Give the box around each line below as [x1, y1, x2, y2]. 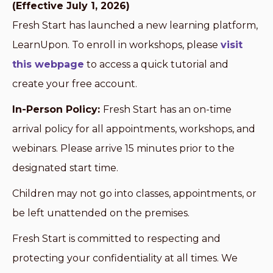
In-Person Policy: [12, 104, 103, 115]
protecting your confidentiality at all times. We [12, 252, 238, 264]
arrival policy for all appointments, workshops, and [12, 123, 255, 135]
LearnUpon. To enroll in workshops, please [12, 39, 221, 51]
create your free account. [12, 78, 137, 90]
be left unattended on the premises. [12, 207, 190, 219]
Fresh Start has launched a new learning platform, [12, 19, 258, 31]
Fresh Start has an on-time [103, 104, 232, 115]
